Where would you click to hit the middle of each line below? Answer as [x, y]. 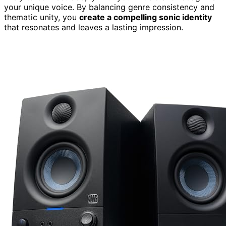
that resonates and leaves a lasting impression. [94, 27]
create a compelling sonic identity [146, 17]
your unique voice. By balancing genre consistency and [109, 7]
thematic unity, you [42, 17]
